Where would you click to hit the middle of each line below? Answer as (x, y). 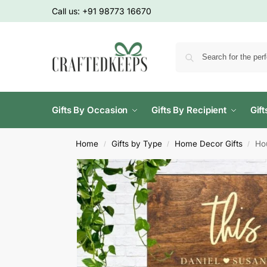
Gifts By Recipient (189, 110)
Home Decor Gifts (208, 144)
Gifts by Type (136, 144)
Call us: (67, 11)
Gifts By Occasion (90, 110)
